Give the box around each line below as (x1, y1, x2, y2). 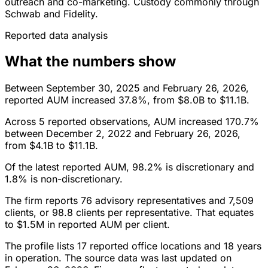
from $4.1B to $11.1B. (5, 139, 98, 152)
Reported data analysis (5, 29, 108, 41)
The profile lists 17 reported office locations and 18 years (5, 240, 261, 252)
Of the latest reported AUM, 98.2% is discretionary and (5, 161, 254, 173)
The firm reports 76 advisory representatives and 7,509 (5, 194, 254, 207)
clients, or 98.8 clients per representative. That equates (5, 206, 254, 219)
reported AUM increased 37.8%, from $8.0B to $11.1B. (5, 94, 249, 106)
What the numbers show (5, 53, 176, 71)
